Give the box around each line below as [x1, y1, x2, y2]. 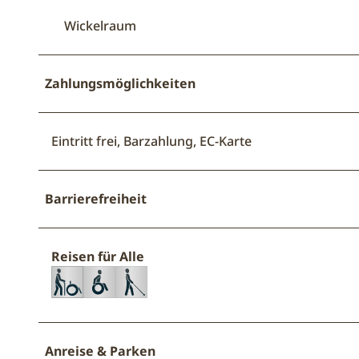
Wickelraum [64, 16, 136, 34]
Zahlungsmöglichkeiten [45, 74, 196, 92]
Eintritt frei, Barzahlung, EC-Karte [51, 131, 252, 150]
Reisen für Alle [51, 247, 144, 265]
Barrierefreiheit [45, 189, 147, 208]
